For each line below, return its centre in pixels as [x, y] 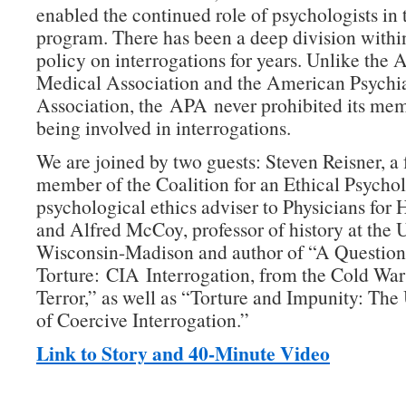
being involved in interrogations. [164, 127]
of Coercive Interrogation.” [143, 319]
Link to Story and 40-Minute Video [183, 353]
